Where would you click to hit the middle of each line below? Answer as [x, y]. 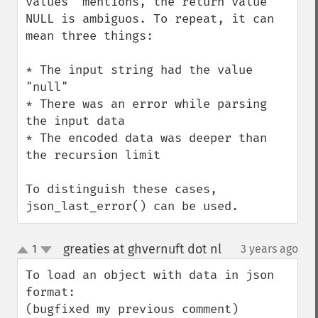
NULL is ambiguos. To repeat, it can [150, 19]
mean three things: [89, 36]
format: [50, 292]
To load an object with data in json [150, 275]
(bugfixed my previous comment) [132, 309]
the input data [75, 121]
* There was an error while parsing [146, 104]
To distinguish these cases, [121, 189]
